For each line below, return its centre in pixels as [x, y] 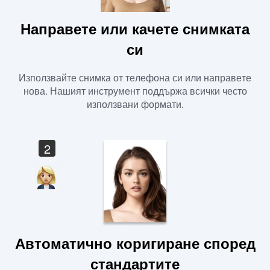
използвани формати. [135, 104]
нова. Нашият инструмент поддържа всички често [135, 91]
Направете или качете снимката [135, 29]
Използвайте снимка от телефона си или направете [135, 78]
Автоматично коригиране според [135, 243]
